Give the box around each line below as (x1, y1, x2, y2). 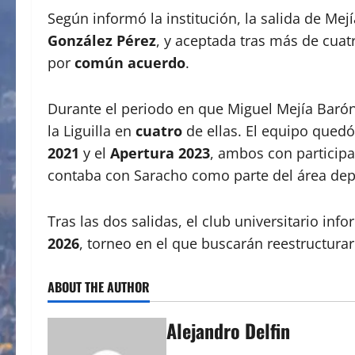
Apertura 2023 (110, 143, 210, 162)
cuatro (136, 120, 182, 140)
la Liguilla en (48, 120, 136, 140)
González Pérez (48, 30, 156, 50)
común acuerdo (74, 52, 185, 72)
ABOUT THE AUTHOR (48, 277, 150, 296)
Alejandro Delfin (166, 315, 290, 345)
